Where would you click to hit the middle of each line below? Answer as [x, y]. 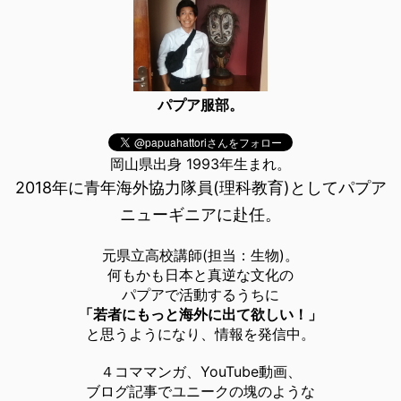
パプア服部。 [200, 105]
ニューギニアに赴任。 [200, 215]
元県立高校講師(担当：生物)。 [200, 256]
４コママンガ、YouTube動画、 [200, 372]
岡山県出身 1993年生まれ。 [200, 164]
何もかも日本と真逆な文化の [200, 275]
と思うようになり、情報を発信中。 [200, 334]
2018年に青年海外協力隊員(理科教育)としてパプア [200, 188]
